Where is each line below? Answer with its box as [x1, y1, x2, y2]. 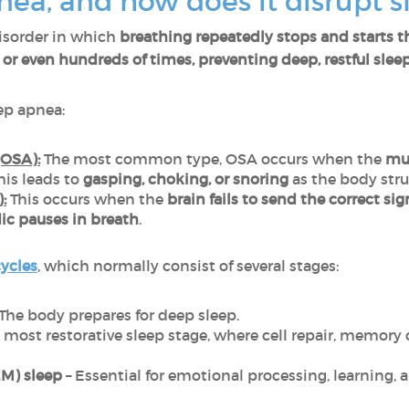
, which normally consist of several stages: [37, 257, 339, 275]
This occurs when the [5, 190, 167, 208]
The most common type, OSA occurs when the [39, 150, 385, 168]
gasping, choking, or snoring [83, 170, 288, 188]
